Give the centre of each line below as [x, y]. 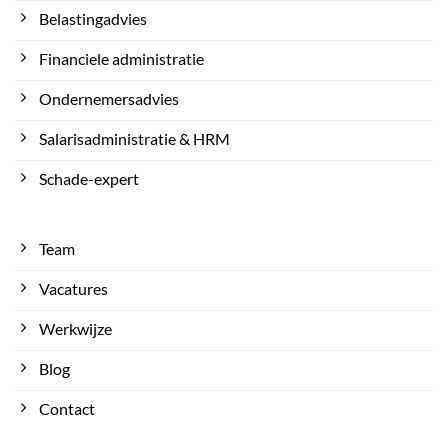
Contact [67, 408]
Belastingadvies [93, 18]
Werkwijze [75, 328]
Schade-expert [89, 178]
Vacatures [73, 288]
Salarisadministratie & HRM [134, 138]
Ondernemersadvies [109, 98]
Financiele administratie [121, 58]
